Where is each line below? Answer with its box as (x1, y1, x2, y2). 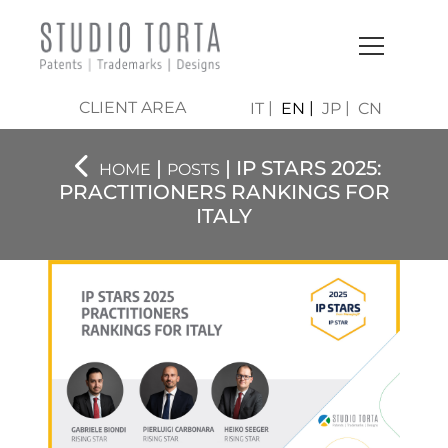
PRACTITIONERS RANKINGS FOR (58, 180, 390, 205)
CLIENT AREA (78, 97, 186, 117)
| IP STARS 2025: (219, 156, 382, 181)
